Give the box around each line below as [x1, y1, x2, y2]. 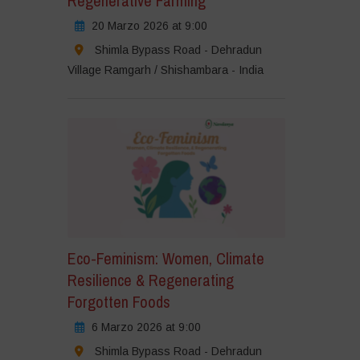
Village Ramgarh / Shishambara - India [67, 63, 264, 76]
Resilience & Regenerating [67, 269, 234, 292]
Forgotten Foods [67, 291, 170, 313]
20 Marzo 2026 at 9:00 [91, 18, 207, 32]
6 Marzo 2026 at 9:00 [91, 321, 201, 334]
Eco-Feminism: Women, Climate [67, 247, 264, 270]
